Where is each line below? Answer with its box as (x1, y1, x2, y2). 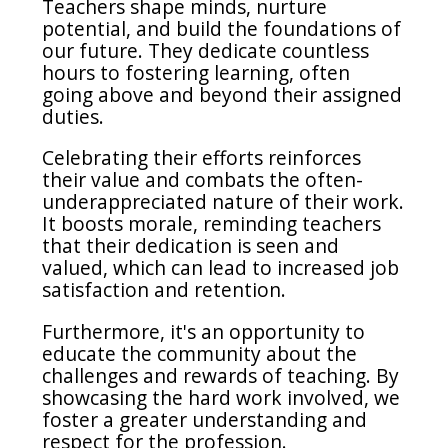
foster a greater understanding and (42, 405, 368, 433)
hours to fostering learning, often (42, 59, 351, 87)
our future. (42, 37, 149, 65)
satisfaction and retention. (42, 276, 287, 304)
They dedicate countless (148, 37, 370, 65)
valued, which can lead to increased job (42, 254, 400, 282)
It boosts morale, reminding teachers (42, 210, 382, 238)
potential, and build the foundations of (42, 15, 402, 43)
